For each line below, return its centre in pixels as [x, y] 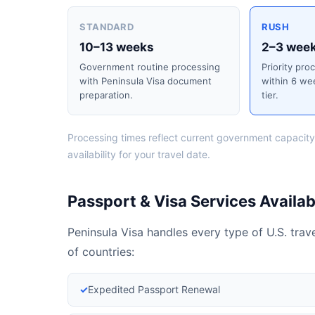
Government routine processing [150, 67]
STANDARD [107, 27]
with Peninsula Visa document [146, 81]
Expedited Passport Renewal [154, 289]
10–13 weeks [117, 47]
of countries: [101, 252]
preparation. [106, 95]
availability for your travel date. [139, 154]
